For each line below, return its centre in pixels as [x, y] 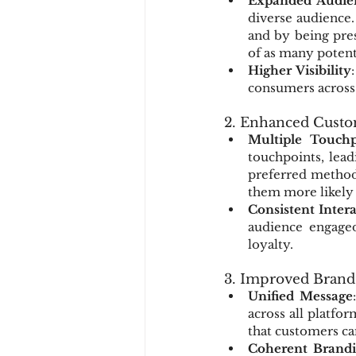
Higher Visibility [300, 70]
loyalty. [271, 244]
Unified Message [300, 296]
